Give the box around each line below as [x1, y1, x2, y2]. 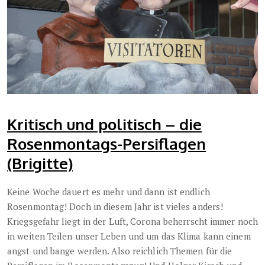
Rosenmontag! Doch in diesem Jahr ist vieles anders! [7, 200, 224, 212]
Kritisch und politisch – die [7, 114, 202, 134]
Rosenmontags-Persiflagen [7, 133, 206, 153]
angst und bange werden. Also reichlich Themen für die [7, 244, 232, 257]
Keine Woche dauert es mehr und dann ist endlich [7, 185, 210, 198]
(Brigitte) [7, 153, 73, 173]
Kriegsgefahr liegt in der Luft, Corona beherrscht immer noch [7, 215, 258, 227]
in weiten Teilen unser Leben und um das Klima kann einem [7, 230, 251, 242]
